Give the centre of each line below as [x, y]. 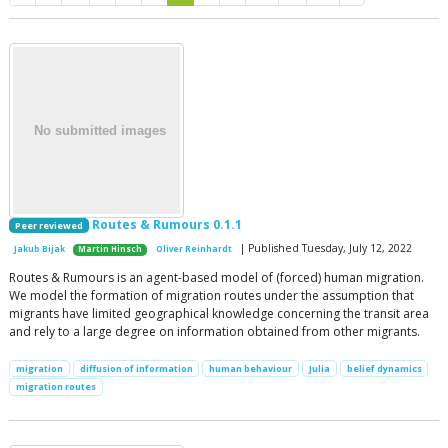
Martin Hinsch [110, 249]
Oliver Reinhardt [193, 249]
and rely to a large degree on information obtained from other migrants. [214, 332]
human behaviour [251, 369]
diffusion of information [136, 369]
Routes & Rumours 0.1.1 [166, 225]
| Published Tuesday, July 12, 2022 [324, 248]
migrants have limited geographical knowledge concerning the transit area [219, 314]
